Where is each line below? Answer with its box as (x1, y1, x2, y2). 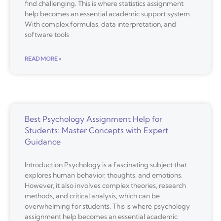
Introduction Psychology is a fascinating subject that (25, 160, 187, 169)
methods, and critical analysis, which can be (25, 191, 160, 200)
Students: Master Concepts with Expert (25, 125, 168, 135)
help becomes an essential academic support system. (25, 9, 191, 18)
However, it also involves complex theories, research (25, 181, 186, 190)
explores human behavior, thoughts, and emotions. (25, 170, 183, 180)
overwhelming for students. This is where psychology (25, 201, 190, 211)
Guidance (25, 136, 61, 147)
